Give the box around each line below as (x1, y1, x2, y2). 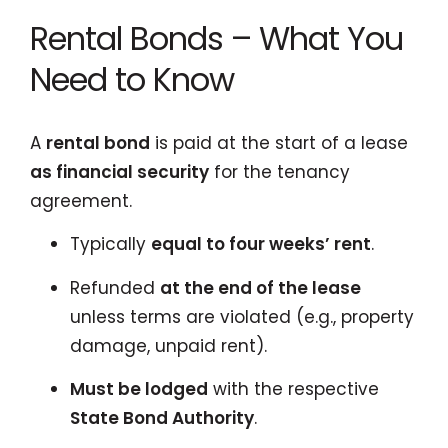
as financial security (30, 159, 209, 184)
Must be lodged (70, 377, 208, 401)
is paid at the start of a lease (150, 130, 408, 155)
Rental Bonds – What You (30, 15, 403, 61)
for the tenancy (209, 159, 350, 184)
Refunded (70, 275, 160, 300)
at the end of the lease (160, 275, 361, 300)
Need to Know (30, 56, 234, 102)
